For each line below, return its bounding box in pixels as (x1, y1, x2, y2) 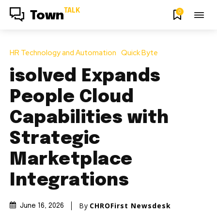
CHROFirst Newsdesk (90, 201, 171, 210)
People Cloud (10, 88, 134, 106)
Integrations (10, 171, 129, 189)
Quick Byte (121, 47, 158, 58)
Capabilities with (10, 109, 169, 127)
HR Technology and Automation (10, 47, 116, 58)
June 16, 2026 (20, 202, 64, 210)
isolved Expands (10, 67, 161, 85)
